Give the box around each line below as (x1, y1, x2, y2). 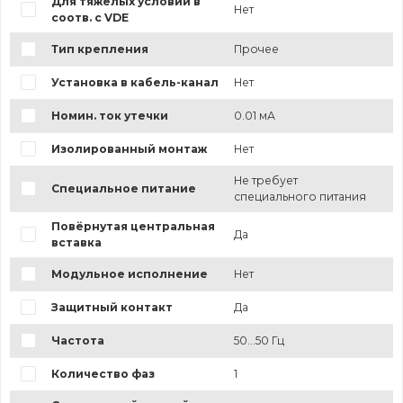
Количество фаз (50, 367, 155, 381)
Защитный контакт (50, 300, 173, 315)
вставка (50, 236, 102, 250)
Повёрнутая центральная (50, 219, 215, 234)
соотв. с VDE (50, 11, 129, 25)
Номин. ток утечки (50, 109, 168, 123)
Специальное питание (50, 182, 196, 196)
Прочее (233, 42, 279, 57)
